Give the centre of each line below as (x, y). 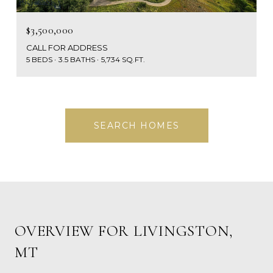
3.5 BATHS (77, 59)
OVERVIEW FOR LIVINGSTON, (124, 231)
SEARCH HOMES (136, 125)
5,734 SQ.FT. (123, 59)
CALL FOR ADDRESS (67, 47)
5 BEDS (39, 59)
